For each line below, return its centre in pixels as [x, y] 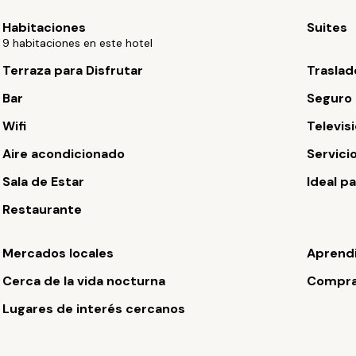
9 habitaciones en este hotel [78, 43]
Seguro [329, 98]
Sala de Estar [44, 182]
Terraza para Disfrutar [73, 70]
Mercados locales [58, 253]
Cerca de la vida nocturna [84, 281]
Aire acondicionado [64, 154]
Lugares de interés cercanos [94, 309]
